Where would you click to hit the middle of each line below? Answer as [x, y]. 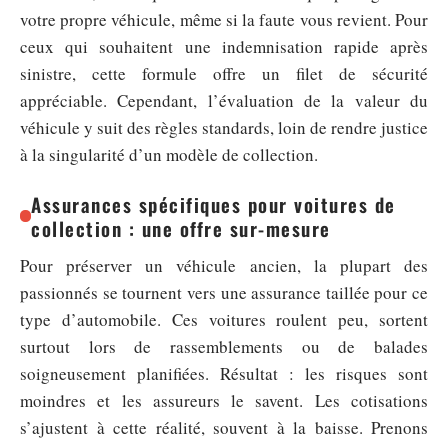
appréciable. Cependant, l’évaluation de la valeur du [224, 101]
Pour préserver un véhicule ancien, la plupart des [224, 266]
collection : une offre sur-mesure [181, 228]
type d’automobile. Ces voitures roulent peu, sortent [224, 320]
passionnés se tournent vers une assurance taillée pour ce [224, 293]
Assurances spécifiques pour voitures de [213, 204]
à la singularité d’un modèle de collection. [169, 155]
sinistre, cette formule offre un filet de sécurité [224, 74]
